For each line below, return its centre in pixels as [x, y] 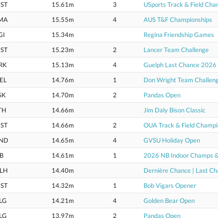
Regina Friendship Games [179, 35]
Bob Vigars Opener [170, 185]
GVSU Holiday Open [172, 140]
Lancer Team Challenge [176, 50]
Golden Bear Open [169, 200]
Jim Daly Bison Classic [174, 110]
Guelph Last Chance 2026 [180, 65]
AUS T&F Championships [178, 19]
